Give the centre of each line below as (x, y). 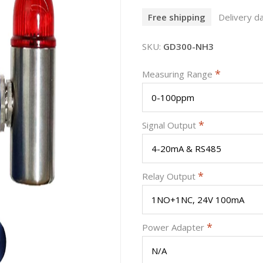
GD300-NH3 (188, 46)
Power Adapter (174, 227)
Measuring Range (178, 74)
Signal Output (170, 125)
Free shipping (177, 17)
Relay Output (170, 176)
